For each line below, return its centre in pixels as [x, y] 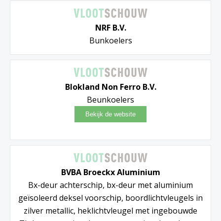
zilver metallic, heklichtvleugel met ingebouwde [110, 211]
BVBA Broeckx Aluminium [110, 172]
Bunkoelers [110, 41]
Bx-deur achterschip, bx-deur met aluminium [110, 185]
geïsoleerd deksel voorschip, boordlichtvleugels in [110, 198]
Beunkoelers [110, 100]
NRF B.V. [110, 28]
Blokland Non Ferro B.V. [110, 87]
